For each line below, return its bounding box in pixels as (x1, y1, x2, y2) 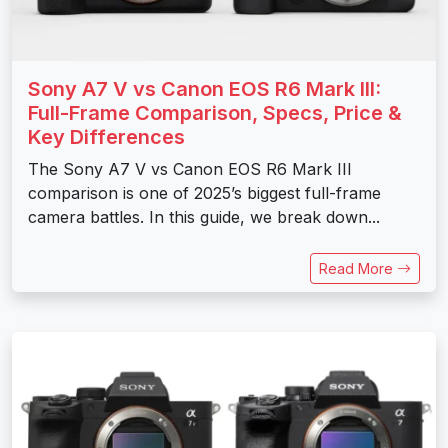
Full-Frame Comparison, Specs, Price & (28, 101, 402, 126)
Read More (319, 260, 397, 278)
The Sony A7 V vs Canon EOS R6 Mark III (28, 159, 352, 180)
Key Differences (28, 125, 185, 150)
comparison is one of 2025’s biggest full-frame (28, 183, 381, 204)
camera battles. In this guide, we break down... (28, 207, 380, 228)
